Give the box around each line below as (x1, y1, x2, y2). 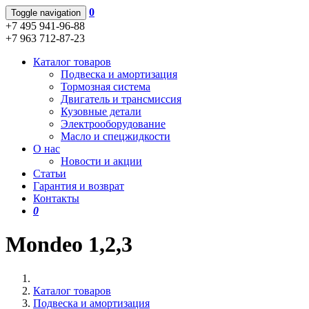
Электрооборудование (61, 118, 166, 130)
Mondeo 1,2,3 (6, 232, 132, 257)
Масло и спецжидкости (61, 130, 170, 142)
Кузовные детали (61, 106, 141, 117)
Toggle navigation (11, 8, 81, 18)
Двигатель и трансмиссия (61, 93, 181, 105)
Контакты (33, 192, 79, 204)
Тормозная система (61, 81, 150, 92)
